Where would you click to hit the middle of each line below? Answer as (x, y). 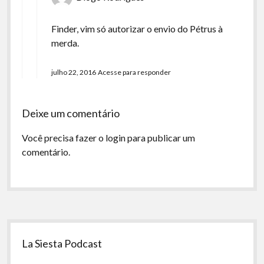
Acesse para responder (134, 72)
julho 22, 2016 (73, 72)
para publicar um (160, 138)
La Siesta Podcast (62, 243)
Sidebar (35, 229)
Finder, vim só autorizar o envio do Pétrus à (137, 29)
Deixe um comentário (70, 113)
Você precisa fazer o (63, 138)
